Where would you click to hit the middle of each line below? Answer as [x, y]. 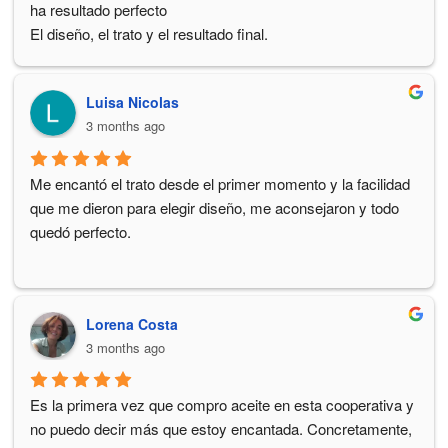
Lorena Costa [132, 323]
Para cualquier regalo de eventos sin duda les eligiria [200, 82]
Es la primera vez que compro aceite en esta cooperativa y [222, 405]
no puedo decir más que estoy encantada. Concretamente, [221, 429]
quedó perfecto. [80, 231]
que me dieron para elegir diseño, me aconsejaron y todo [214, 207]
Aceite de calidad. [87, 58]
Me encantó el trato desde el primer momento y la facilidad [220, 183]
